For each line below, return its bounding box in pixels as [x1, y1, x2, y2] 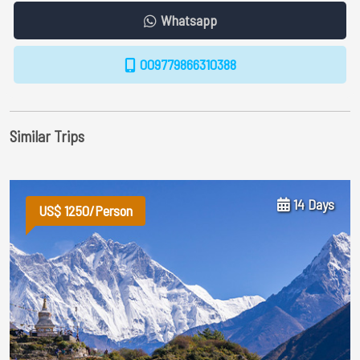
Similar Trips [10, 127, 84, 145]
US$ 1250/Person [39, 202, 133, 219]
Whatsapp [160, 11, 217, 29]
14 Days [290, 195, 334, 213]
